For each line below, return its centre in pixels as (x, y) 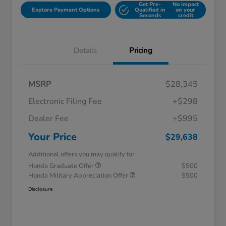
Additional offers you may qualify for (81, 155)
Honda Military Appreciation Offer (79, 176)
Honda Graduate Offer (62, 166)
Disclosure (40, 189)
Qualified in (150, 10)
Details (85, 51)
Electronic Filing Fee (65, 102)
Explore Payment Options (66, 10)
